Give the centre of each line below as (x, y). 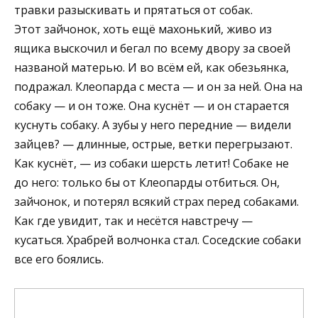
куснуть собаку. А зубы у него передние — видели (153, 125)
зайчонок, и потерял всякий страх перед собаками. (157, 201)
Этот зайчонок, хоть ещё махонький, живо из (143, 29)
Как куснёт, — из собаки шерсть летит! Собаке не (152, 163)
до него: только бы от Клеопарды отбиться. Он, (147, 182)
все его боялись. (59, 259)
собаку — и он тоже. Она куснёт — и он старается (152, 105)
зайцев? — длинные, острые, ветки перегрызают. (153, 144)
